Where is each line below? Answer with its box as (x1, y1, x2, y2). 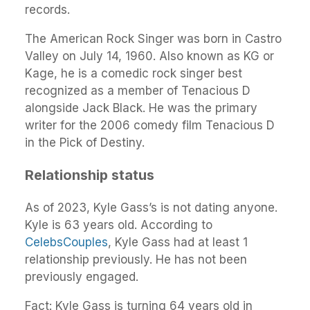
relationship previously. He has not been (25, 253, 247, 267)
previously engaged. (25, 270, 138, 284)
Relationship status (25, 167, 154, 184)
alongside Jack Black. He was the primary (25, 101, 257, 116)
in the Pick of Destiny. (25, 136, 145, 150)
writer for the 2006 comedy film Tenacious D (25, 118, 275, 133)
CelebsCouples (25, 235, 108, 250)
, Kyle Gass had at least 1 (108, 235, 248, 250)
